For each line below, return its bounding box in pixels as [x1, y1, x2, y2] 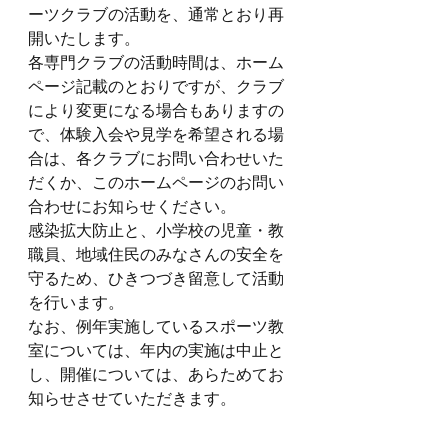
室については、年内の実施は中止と [28, 341, 284, 360]
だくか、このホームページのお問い [28, 173, 284, 192]
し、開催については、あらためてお [28, 365, 284, 384]
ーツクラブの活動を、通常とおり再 [28, 5, 284, 24]
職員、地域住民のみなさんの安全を [28, 245, 284, 264]
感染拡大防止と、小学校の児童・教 [28, 221, 284, 240]
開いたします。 [28, 29, 140, 48]
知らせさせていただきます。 [28, 389, 236, 408]
